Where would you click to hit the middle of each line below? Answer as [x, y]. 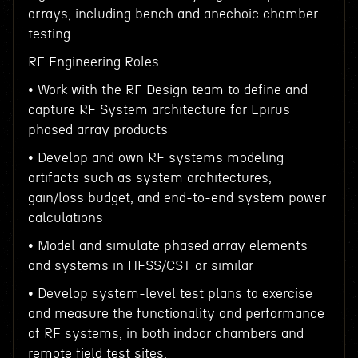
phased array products [97, 130]
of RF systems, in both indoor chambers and [165, 334]
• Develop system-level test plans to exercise [170, 294]
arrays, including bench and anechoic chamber [173, 14]
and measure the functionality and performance [176, 314]
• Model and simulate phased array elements [167, 246]
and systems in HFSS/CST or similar [140, 266]
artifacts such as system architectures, [149, 178]
